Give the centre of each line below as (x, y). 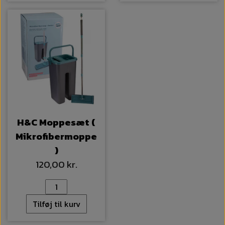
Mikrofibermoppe (56, 137)
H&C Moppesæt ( (56, 123)
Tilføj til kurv (56, 204)
